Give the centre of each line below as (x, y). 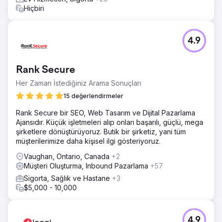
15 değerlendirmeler (93, 96)
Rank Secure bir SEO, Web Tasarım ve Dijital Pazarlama (106, 112)
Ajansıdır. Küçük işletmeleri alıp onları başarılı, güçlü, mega (110, 122)
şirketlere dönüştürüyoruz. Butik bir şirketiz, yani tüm (101, 131)
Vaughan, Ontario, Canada (68, 156)
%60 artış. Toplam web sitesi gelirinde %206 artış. (97, 6)
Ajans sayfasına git (111, 31)
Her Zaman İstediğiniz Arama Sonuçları (79, 83)
